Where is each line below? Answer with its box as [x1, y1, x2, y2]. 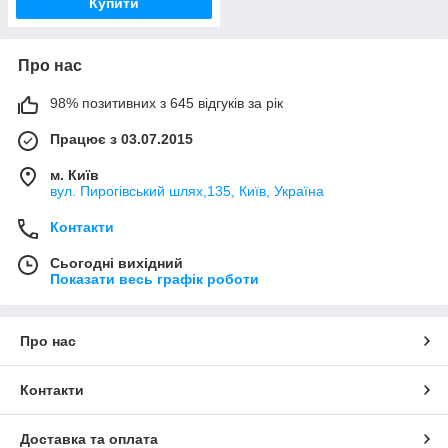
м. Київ [50, 166, 99, 183]
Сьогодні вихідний [50, 254, 183, 271]
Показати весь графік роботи [50, 270, 259, 287]
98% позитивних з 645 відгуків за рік [50, 94, 283, 111]
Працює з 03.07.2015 [50, 130, 193, 147]
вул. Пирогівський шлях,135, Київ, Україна [50, 182, 324, 199]
